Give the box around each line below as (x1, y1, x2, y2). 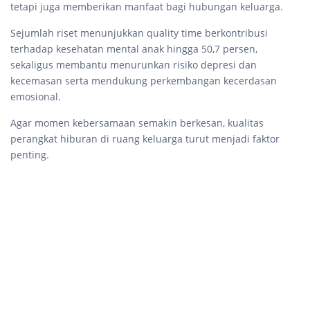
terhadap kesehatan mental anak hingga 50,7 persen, (10, 42, 257, 56)
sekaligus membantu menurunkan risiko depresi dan (10, 58, 257, 72)
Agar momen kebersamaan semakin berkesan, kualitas (10, 116, 264, 130)
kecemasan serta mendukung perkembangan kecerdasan (10, 74, 277, 88)
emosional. (10, 90, 61, 104)
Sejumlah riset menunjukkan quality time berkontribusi (10, 26, 268, 40)
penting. (10, 148, 52, 162)
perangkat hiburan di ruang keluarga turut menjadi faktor (10, 132, 280, 146)
